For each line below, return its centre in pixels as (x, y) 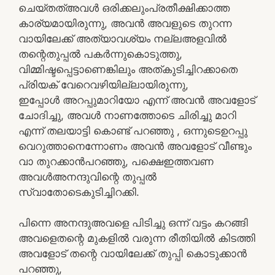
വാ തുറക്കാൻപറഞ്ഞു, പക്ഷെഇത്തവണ (116, 161)
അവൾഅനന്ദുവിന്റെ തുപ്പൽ (87, 176)
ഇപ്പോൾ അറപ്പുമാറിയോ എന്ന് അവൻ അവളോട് (137, 100)
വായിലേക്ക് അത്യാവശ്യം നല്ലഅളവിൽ (122, 38)
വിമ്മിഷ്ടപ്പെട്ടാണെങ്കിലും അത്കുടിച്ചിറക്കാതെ (128, 69)
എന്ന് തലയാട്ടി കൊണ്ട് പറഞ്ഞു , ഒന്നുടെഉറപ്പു (133, 130)
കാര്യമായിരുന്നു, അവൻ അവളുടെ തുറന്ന (125, 23)
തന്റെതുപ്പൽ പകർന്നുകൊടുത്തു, (100, 54)
